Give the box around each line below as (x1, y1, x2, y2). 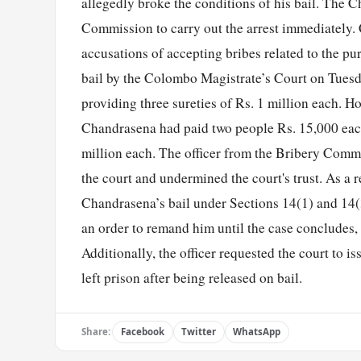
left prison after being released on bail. (81, 268, 302, 288)
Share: (81, 326, 110, 338)
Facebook (120, 326, 164, 338)
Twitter (181, 326, 217, 338)
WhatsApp (233, 326, 281, 338)
